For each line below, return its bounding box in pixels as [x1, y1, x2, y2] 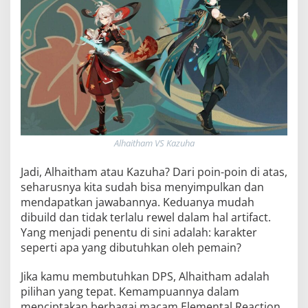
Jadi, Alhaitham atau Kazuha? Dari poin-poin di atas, [21, 164, 287, 179]
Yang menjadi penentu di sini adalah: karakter [21, 224, 257, 240]
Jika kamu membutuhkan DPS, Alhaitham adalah [21, 268, 269, 284]
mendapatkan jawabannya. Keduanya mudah [21, 194, 254, 210]
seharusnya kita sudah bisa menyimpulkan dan [21, 179, 264, 195]
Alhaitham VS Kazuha [113, 136, 195, 149]
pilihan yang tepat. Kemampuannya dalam [21, 283, 239, 299]
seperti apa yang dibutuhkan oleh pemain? [21, 239, 241, 255]
